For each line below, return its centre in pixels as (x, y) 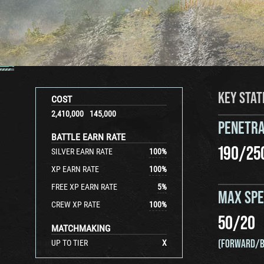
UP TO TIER (70, 243)
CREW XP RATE (76, 204)
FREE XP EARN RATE (84, 187)
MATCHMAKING (81, 228)
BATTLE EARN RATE (88, 137)
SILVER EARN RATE (82, 151)
